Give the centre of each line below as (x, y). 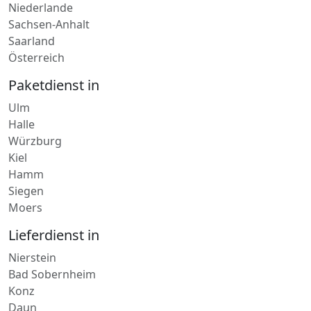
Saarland (32, 24)
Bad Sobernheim (52, 257)
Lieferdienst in (54, 218)
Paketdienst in (54, 68)
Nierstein (32, 241)
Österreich (36, 41)
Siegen (26, 174)
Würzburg (35, 124)
